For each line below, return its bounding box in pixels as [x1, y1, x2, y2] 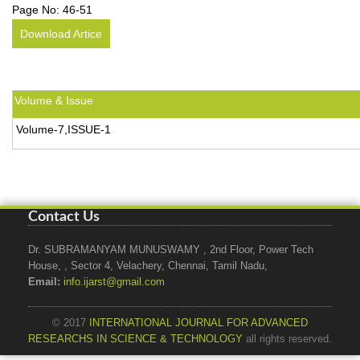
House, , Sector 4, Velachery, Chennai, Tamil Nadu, [28, 260, 268, 272]
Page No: [12, 3, 63, 16]
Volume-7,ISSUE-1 [16, 123, 111, 136]
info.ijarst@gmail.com [63, 276, 165, 288]
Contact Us [28, 209, 100, 224]
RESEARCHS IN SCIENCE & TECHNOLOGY [28, 333, 243, 345]
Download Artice [20, 27, 102, 40]
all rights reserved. [243, 333, 332, 345]
